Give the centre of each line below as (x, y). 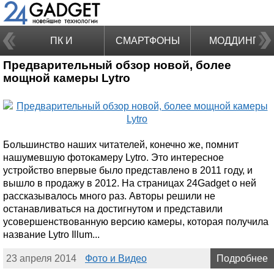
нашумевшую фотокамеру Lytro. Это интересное (113, 157)
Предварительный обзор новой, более (117, 65)
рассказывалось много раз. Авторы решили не (109, 196)
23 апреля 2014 (41, 258)
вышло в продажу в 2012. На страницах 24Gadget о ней (130, 183)
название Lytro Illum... (51, 234)
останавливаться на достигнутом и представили (113, 209)
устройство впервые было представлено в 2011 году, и (128, 170)
